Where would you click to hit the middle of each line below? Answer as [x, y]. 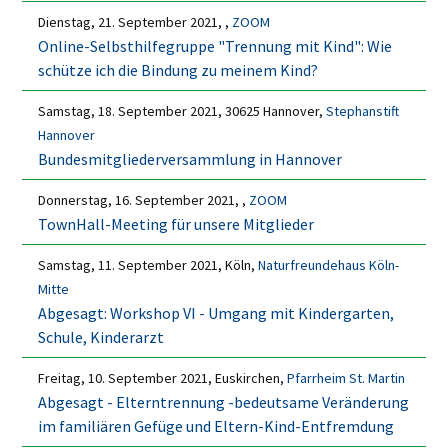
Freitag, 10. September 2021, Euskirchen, [163, 377]
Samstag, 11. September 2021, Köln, [148, 264]
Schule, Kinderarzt [101, 336]
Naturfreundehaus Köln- [329, 264]
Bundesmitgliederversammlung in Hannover [190, 158]
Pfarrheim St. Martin [346, 377]
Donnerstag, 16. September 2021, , [144, 199]
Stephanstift [363, 110]
